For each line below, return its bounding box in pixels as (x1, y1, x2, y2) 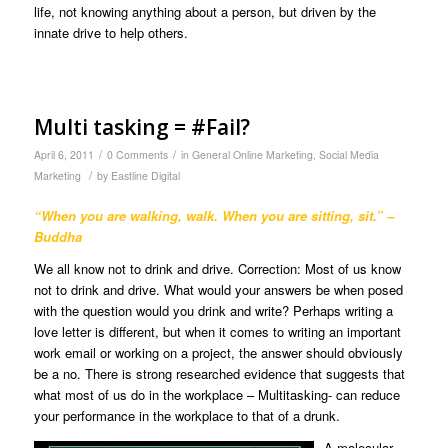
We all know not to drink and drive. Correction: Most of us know (33, 258, 401, 278)
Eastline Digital (110, 167, 180, 183)
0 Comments (106, 146, 168, 162)
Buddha (33, 226, 82, 246)
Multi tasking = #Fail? (33, 112, 250, 141)
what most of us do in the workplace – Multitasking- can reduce (33, 384, 400, 404)
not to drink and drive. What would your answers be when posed (33, 279, 403, 299)
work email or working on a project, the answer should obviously (33, 342, 403, 362)
